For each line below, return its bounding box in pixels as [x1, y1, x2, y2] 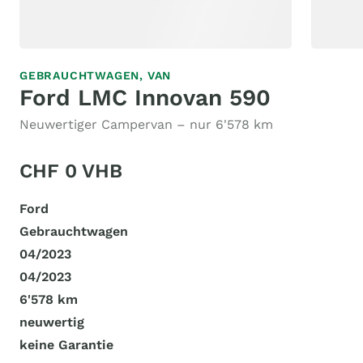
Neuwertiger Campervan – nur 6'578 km [19, 117, 273, 132]
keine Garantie [19, 337, 113, 352]
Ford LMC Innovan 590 [19, 84, 271, 111]
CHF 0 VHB [19, 160, 122, 182]
